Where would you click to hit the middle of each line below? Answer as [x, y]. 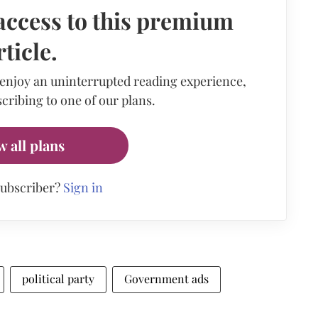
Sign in [83, 187]
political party [58, 278]
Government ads [166, 278]
